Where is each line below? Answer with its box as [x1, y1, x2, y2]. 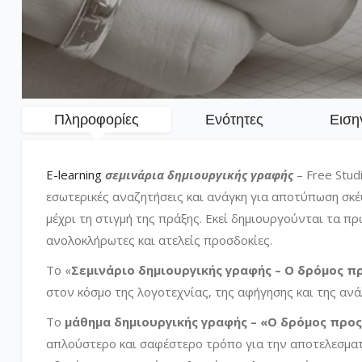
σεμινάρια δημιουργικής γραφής [105, 166, 293, 183]
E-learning [46, 166, 102, 183]
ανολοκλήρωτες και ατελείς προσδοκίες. [46, 232, 272, 248]
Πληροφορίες [54, 110, 139, 129]
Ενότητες [205, 110, 263, 129]
